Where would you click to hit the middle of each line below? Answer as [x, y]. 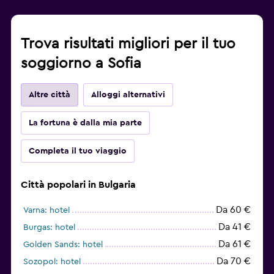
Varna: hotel [46, 210]
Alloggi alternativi [128, 94]
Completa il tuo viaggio [78, 151]
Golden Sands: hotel [63, 244]
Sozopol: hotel [52, 261]
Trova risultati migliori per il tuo [128, 44]
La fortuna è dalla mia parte [85, 123]
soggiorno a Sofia [81, 63]
